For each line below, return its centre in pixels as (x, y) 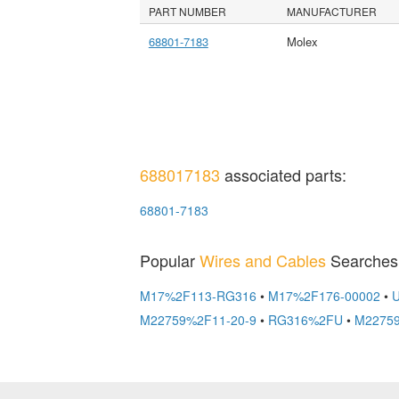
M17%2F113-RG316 (198, 295)
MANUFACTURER (332, 11)
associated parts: (283, 174)
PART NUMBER (188, 11)
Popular (169, 260)
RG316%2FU (305, 319)
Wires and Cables (262, 260)
